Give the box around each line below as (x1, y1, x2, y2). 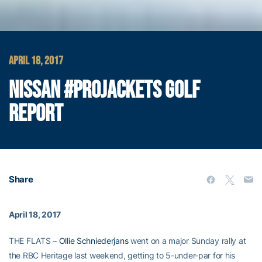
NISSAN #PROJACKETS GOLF (9, 76, 200, 105)
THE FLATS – (9, 235, 59, 246)
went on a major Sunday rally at (128, 235, 246, 246)
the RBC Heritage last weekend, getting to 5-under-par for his (9, 250, 235, 260)
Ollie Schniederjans (58, 235, 129, 246)
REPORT (9, 99, 63, 128)
